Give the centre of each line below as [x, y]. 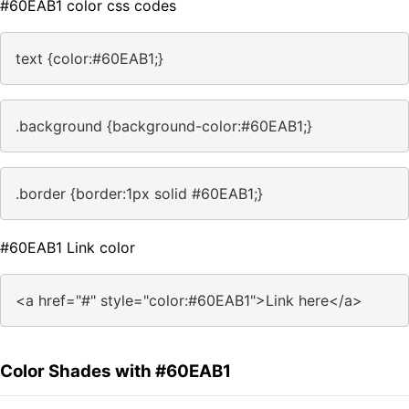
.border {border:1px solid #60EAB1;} [139, 194]
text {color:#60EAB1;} [89, 59]
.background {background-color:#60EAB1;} [164, 126]
